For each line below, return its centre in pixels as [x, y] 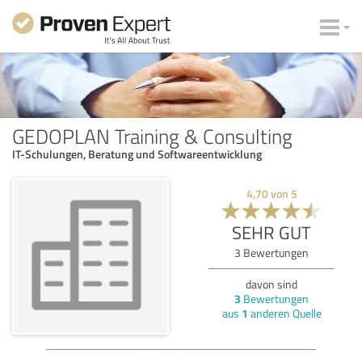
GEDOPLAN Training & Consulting [152, 135]
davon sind [271, 284]
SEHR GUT [271, 232]
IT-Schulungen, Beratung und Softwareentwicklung [137, 154]
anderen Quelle [284, 313]
